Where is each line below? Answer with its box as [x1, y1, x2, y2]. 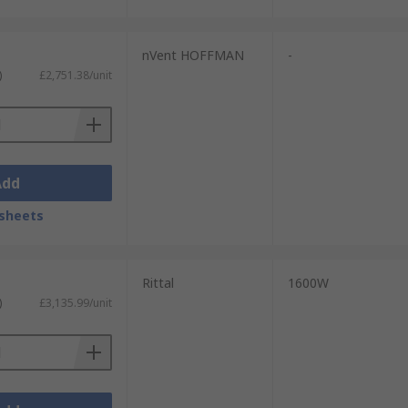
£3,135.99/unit [38, 295, 112, 311]
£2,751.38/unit [38, 67, 112, 83]
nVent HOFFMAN [141, 46, 244, 64]
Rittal [141, 274, 174, 291]
